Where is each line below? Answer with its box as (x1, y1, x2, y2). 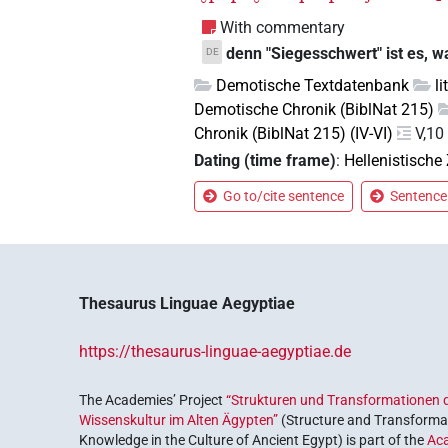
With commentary (220, 17, 346, 37)
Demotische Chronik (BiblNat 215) (194, 99, 435, 119)
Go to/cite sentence (223, 188, 345, 205)
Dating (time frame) (194, 151, 337, 171)
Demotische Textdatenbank (216, 75, 410, 95)
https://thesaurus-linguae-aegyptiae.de (79, 342, 352, 362)
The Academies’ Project (79, 392, 227, 409)
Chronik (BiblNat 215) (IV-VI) (194, 123, 394, 143)
